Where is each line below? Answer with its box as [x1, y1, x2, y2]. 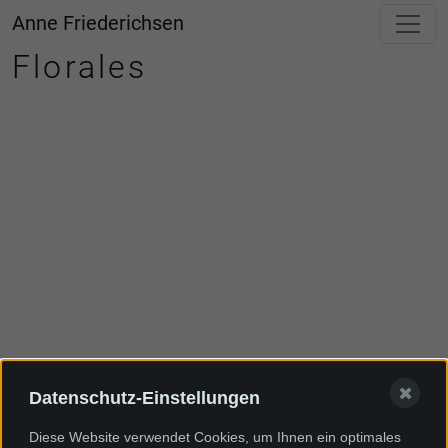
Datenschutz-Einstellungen [29, 387, 260, 408]
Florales [12, 48, 148, 86]
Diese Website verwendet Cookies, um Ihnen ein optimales [29, 428, 401, 445]
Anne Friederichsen [12, 11, 184, 35]
